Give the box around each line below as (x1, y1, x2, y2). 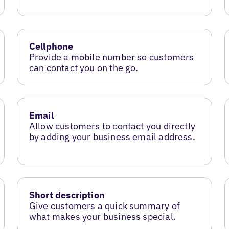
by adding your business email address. (29, 130, 195, 143)
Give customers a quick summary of (29, 199, 180, 212)
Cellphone (29, 40, 74, 52)
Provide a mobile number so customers (29, 51, 194, 63)
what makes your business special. (29, 210, 176, 222)
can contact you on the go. (29, 62, 139, 74)
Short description (29, 189, 105, 201)
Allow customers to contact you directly (29, 120, 195, 132)
